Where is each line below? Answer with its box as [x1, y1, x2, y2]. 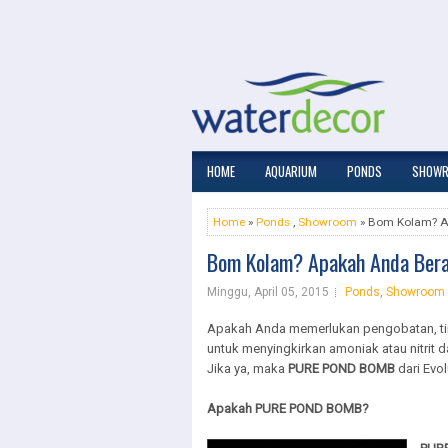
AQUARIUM [265, 161, 317, 181]
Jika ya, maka [207, 361, 285, 376]
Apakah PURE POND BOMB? [207, 401, 369, 416]
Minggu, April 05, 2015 [207, 285, 329, 299]
